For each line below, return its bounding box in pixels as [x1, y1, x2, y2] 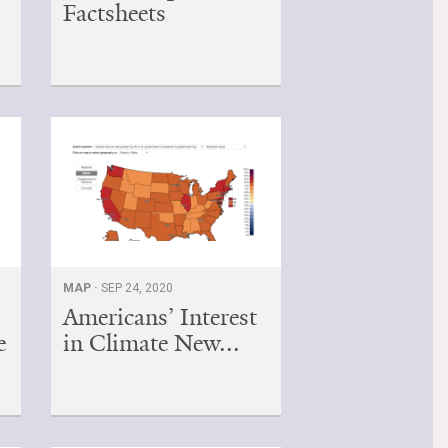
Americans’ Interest [63, 301, 258, 332]
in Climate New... [63, 327, 241, 358]
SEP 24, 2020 [101, 280, 174, 295]
